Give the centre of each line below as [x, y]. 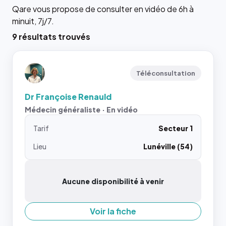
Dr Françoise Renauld [68, 96]
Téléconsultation [166, 73]
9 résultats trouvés [51, 36]
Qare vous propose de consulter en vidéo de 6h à [103, 9]
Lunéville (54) [168, 146]
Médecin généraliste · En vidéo [81, 109]
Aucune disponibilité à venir [113, 181]
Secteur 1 [176, 128]
